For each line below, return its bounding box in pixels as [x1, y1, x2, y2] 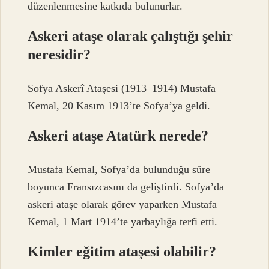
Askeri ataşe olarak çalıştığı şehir [28, 28, 234, 44]
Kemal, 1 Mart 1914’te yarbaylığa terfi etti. [28, 216, 218, 228]
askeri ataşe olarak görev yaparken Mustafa [28, 198, 217, 211]
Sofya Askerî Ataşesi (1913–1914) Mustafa [28, 82, 216, 94]
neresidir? [28, 46, 91, 62]
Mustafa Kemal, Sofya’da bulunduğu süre [28, 163, 211, 176]
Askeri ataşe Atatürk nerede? [28, 127, 209, 144]
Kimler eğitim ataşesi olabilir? [28, 244, 217, 260]
